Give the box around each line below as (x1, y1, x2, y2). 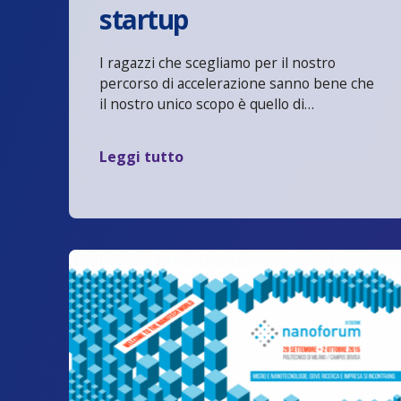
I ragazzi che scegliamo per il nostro (99, 53, 337, 73)
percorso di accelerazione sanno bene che (99, 73, 375, 94)
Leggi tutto (99, 146, 184, 166)
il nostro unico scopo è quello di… (99, 94, 315, 115)
